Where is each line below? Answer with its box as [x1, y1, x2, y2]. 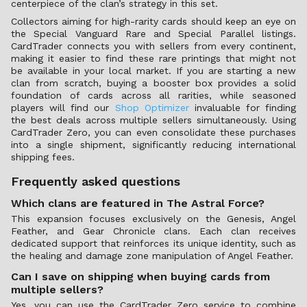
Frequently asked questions [11, 174, 180, 188]
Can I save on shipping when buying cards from [11, 270, 270, 283]
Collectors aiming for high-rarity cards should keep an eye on [11, 16, 296, 27]
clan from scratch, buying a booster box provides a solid [11, 77, 296, 88]
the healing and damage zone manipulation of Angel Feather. [11, 250, 293, 261]
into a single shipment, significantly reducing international [11, 139, 296, 150]
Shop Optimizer [114, 102, 189, 113]
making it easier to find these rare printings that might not [11, 53, 296, 64]
